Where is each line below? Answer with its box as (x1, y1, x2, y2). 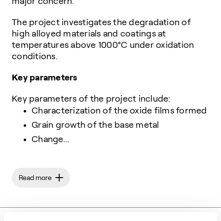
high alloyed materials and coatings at (12, 29, 166, 39)
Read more (19, 174, 52, 182)
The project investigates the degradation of (12, 17, 191, 28)
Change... (32, 134, 70, 145)
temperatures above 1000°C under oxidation (12, 40, 194, 50)
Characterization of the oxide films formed (32, 106, 207, 116)
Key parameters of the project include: (12, 94, 171, 104)
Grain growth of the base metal (32, 120, 159, 130)
